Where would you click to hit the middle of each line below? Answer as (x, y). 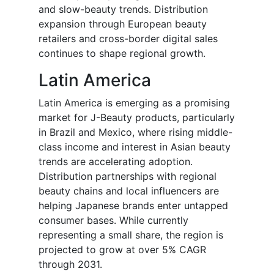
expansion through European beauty (123, 24)
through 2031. (70, 265)
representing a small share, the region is (131, 235)
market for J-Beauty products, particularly (137, 118)
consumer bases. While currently (113, 220)
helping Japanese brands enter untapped (133, 206)
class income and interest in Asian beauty (135, 147)
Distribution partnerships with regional (128, 176)
